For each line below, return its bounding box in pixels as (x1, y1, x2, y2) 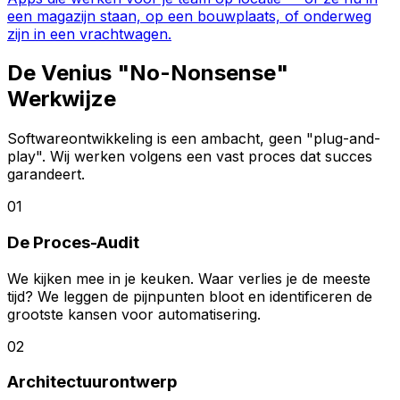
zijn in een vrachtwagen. (7, 24, 171, 43)
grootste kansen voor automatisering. (7, 304, 261, 323)
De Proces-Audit (7, 232, 139, 254)
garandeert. (7, 165, 85, 184)
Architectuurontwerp (7, 371, 178, 393)
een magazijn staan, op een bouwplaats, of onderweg (7, 6, 371, 25)
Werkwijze (7, 86, 116, 112)
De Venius (7, 60, 117, 87)
